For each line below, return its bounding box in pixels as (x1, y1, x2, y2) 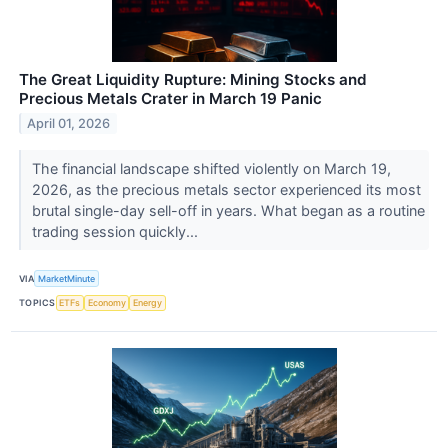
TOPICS (19, 297, 56, 309)
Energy (133, 297, 163, 309)
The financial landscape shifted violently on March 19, (31, 160, 391, 178)
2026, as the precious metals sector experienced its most (31, 181, 421, 199)
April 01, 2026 (27, 116, 111, 132)
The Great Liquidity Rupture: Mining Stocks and (19, 70, 367, 90)
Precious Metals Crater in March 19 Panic (19, 89, 322, 109)
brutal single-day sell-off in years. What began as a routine (31, 202, 425, 220)
